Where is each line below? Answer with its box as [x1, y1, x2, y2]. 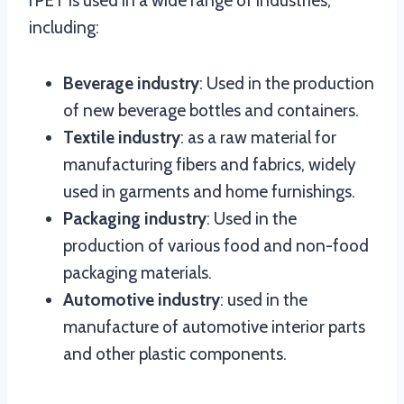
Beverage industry [63, 73, 199, 94]
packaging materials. [63, 262, 212, 283]
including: [29, 17, 99, 38]
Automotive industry [63, 289, 220, 310]
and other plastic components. [63, 344, 287, 364]
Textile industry [63, 127, 180, 148]
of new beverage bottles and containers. [63, 100, 359, 121]
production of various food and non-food [63, 235, 369, 256]
